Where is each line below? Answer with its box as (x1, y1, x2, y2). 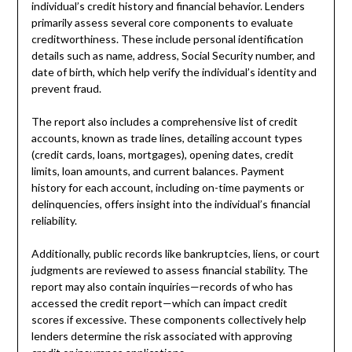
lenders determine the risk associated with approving (31, 328, 292, 343)
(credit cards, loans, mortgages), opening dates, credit (31, 147, 294, 161)
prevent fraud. (31, 81, 101, 95)
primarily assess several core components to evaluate (31, 15, 293, 29)
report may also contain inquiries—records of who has (31, 279, 293, 293)
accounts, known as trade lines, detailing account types (31, 130, 302, 145)
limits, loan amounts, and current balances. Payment (31, 163, 284, 178)
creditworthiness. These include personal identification (31, 31, 303, 46)
